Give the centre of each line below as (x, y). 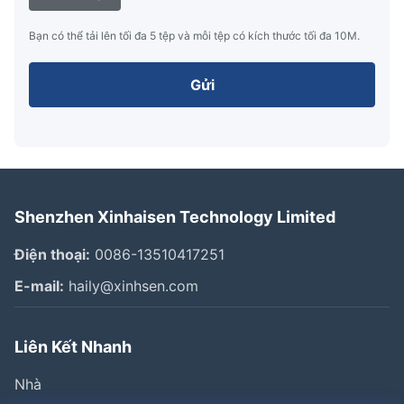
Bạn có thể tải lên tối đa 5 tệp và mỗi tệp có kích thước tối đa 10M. (194, 35)
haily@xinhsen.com (131, 285)
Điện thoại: (52, 254)
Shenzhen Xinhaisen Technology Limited (175, 216)
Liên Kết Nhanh (73, 346)
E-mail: (39, 285)
